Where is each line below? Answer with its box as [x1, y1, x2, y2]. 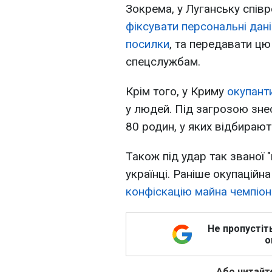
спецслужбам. [126, 55, 200, 69]
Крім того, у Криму [126, 84, 227, 99]
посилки [126, 37, 169, 52]
